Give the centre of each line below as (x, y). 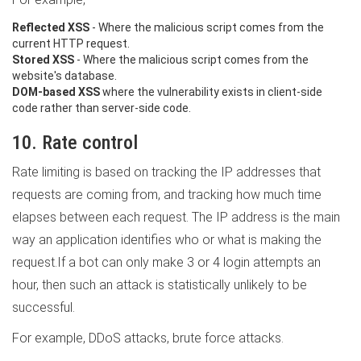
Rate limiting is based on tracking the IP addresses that (166, 172)
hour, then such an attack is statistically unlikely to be (160, 285)
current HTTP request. (71, 44)
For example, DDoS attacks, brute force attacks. (148, 338)
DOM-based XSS (56, 92)
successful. (44, 307)
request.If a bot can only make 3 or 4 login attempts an (166, 262)
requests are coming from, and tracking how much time (167, 195)
